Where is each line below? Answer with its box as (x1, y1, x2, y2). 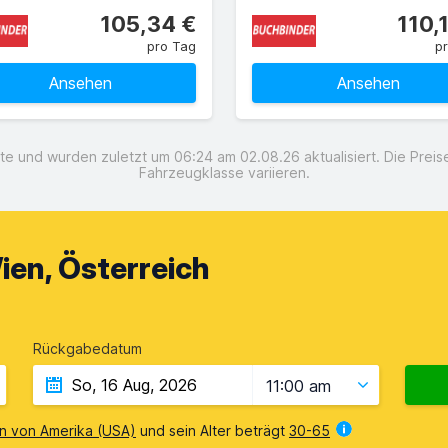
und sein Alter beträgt (136, 422, 289, 439)
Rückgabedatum (33, 340, 142, 357)
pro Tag (147, 38, 196, 54)
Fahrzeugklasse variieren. (138, 164, 310, 181)
